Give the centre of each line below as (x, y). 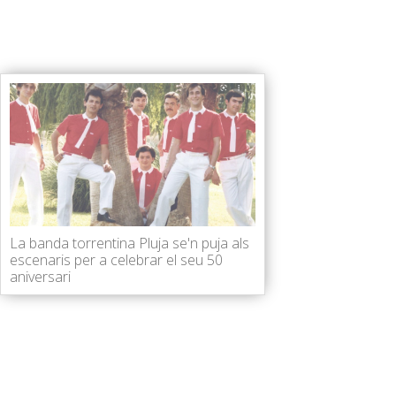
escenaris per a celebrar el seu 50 (116, 260)
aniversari (40, 277)
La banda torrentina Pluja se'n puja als (129, 243)
